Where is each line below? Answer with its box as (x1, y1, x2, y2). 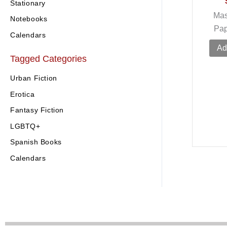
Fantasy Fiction (10, 106, 64, 115)
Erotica (10, 90, 35, 98)
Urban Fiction (10, 74, 57, 83)
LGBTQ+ (10, 122, 41, 130)
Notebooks (10, 15, 48, 23)
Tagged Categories (10, 53, 87, 64)
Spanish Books (10, 138, 62, 146)
